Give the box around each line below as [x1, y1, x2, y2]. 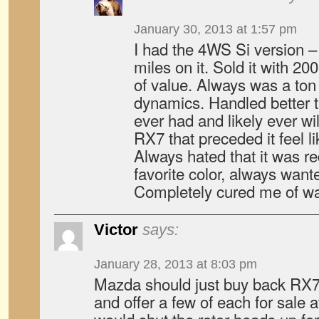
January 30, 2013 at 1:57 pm [134, 22, 297, 36]
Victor [94, 221, 138, 239]
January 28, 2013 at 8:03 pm [94, 257, 257, 271]
